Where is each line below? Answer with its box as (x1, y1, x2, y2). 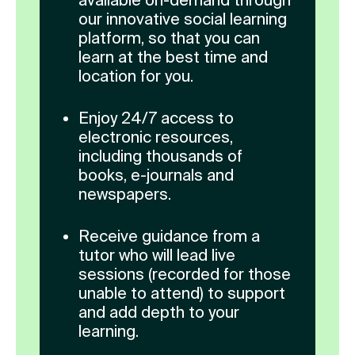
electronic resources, (78, 128, 233, 147)
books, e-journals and (78, 166, 234, 185)
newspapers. (78, 185, 171, 204)
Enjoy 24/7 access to (78, 109, 234, 128)
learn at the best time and (78, 48, 268, 67)
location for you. (78, 67, 193, 86)
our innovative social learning (78, 10, 287, 29)
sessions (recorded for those (78, 265, 291, 284)
